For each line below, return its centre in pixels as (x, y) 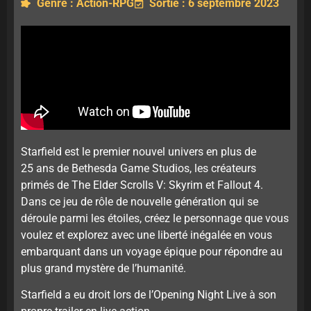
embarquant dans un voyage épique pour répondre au (152, 251)
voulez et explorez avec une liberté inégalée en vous (146, 235)
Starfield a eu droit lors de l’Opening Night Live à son (149, 295)
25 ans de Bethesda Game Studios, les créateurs (138, 168)
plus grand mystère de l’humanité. (103, 268)
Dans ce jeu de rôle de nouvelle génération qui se (140, 201)
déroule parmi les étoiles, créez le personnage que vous (155, 218)
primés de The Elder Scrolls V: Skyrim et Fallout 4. (142, 185)
